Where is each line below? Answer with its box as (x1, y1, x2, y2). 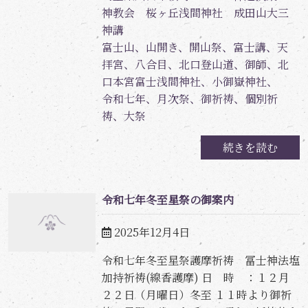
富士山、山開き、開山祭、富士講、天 (101, 39, 288, 56)
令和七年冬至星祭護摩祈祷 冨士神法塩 (101, 252, 300, 269)
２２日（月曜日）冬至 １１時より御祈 (101, 287, 291, 303)
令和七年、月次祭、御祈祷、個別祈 (101, 91, 278, 107)
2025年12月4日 (113, 224, 190, 241)
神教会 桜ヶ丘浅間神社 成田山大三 (101, 5, 289, 21)
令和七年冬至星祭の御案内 (101, 192, 234, 208)
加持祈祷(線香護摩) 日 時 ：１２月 (101, 269, 289, 286)
